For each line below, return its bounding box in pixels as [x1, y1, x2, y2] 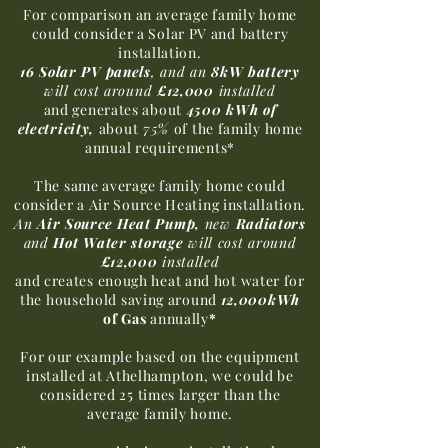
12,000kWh [220, 289, 300, 309]
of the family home [173, 118, 303, 138]
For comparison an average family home [23, 4, 297, 24]
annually [150, 308, 209, 328]
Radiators [230, 213, 306, 233]
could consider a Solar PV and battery [31, 23, 289, 43]
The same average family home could [34, 175, 286, 195]
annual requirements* [85, 137, 235, 157]
